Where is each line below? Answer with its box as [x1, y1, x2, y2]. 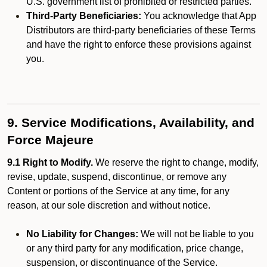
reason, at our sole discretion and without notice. [7, 200, 210, 210]
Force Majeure [7, 133, 94, 147]
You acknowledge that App [141, 11, 256, 21]
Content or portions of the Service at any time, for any [7, 186, 229, 196]
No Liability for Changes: [26, 229, 138, 239]
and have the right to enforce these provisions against [26, 39, 251, 49]
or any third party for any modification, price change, [26, 243, 243, 253]
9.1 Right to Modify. [7, 157, 93, 167]
